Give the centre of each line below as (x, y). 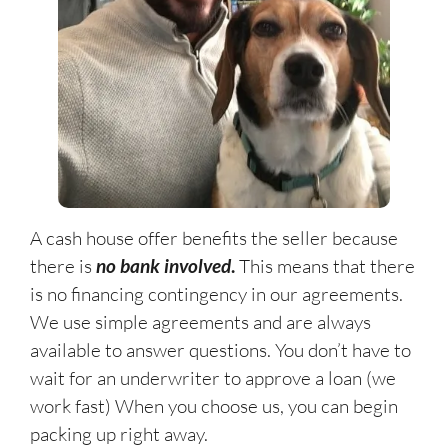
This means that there (325, 265)
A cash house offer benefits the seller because (214, 237)
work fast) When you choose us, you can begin (214, 405)
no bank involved (163, 265)
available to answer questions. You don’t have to (220, 349)
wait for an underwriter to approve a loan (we (213, 377)
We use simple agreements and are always (200, 321)
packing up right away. (119, 433)
